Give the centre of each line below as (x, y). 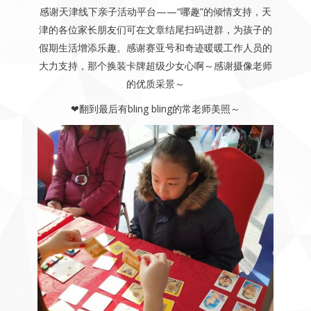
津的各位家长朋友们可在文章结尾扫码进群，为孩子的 (155, 29)
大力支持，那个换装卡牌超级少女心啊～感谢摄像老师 (155, 65)
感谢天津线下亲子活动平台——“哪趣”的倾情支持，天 (155, 11)
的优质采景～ (155, 83)
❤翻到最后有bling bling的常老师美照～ (155, 108)
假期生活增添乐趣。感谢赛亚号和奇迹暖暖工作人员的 (155, 47)
